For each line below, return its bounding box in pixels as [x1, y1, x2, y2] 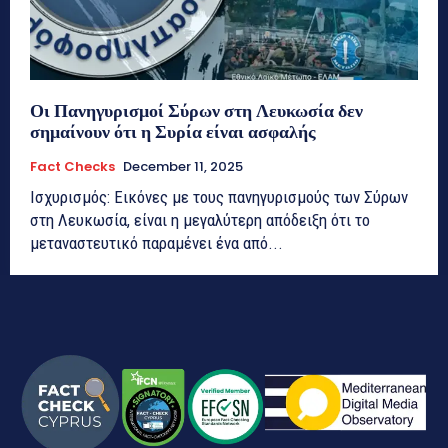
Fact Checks [30, 156, 115, 176]
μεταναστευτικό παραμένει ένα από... [30, 232, 283, 253]
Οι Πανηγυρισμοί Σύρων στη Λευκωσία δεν [30, 97, 363, 123]
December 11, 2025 [123, 156, 243, 176]
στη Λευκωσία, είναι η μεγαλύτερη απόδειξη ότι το [30, 209, 370, 230]
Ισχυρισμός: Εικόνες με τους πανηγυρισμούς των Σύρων [30, 186, 408, 207]
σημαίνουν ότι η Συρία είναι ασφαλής [30, 118, 316, 144]
